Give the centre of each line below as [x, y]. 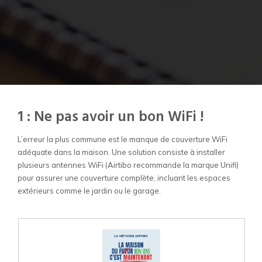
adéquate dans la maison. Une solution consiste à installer [121, 152]
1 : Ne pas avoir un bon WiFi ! [111, 118]
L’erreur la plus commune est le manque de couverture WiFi [123, 139]
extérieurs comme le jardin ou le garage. [89, 191]
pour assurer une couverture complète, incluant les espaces [124, 178]
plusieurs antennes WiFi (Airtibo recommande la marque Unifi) [128, 165]
